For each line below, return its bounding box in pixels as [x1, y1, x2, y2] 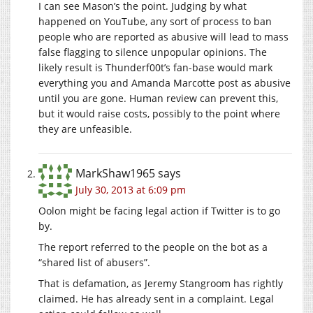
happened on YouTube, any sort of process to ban [38, 14, 272, 28]
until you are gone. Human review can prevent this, [38, 91, 278, 105]
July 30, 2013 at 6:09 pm [75, 182, 186, 196]
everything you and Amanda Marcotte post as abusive [38, 75, 291, 89]
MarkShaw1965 [75, 165, 155, 181]
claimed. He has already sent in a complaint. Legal [38, 291, 274, 305]
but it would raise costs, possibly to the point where [38, 106, 280, 120]
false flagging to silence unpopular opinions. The [38, 45, 267, 59]
